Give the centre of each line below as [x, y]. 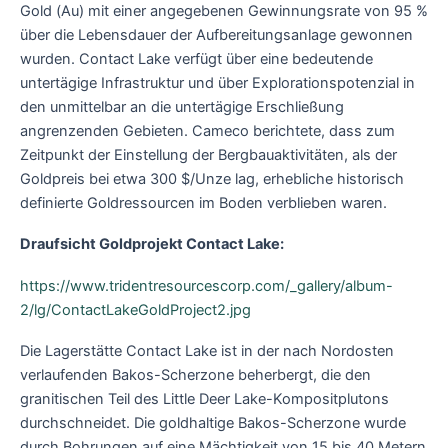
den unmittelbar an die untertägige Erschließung [182, 106]
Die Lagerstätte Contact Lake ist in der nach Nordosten [207, 351]
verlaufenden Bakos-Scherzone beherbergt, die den [195, 375]
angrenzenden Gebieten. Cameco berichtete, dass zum [207, 130]
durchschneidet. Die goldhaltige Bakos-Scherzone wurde [213, 423]
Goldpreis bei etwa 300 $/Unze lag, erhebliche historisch [212, 178]
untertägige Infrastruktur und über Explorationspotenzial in [217, 82]
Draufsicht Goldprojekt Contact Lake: [152, 244]
